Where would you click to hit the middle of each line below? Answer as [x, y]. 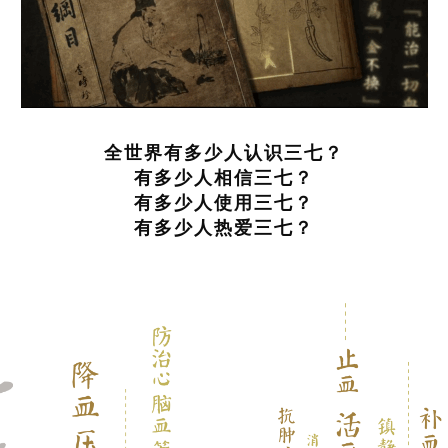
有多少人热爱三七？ [224, 227]
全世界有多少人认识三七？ [224, 152]
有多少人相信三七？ [224, 177]
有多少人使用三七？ [224, 202]
